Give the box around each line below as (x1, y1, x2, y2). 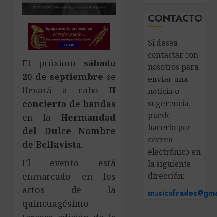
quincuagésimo (22, 197, 89, 209)
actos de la (22, 184, 116, 196)
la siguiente (148, 158, 191, 169)
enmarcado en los (22, 170, 116, 182)
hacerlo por (148, 122, 191, 133)
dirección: (148, 170, 185, 181)
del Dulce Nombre (22, 124, 116, 137)
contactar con (148, 49, 199, 60)
